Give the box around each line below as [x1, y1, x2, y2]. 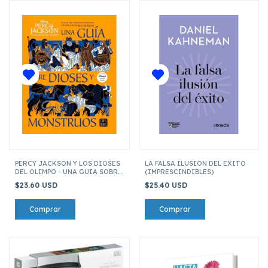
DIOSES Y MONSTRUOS [15, 175, 93, 184]
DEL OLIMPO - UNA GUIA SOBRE [15, 167, 122, 176]
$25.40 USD [144, 180, 190, 190]
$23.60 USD [15, 180, 60, 190]
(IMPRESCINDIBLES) [144, 167, 214, 176]
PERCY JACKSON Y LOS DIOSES [15, 159, 120, 167]
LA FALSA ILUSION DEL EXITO [144, 159, 246, 167]
